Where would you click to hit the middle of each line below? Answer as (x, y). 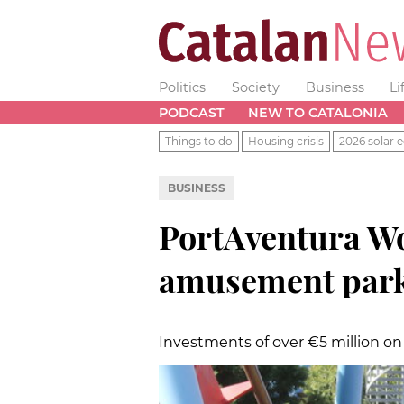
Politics (182, 87)
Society (255, 87)
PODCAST (192, 112)
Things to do (199, 141)
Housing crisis (286, 141)
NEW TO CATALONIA (317, 112)
